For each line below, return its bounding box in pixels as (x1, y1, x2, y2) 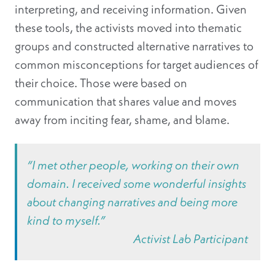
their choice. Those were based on (15, 75, 187, 91)
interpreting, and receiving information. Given (15, 1, 247, 17)
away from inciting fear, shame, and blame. (15, 112, 230, 128)
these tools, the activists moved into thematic (15, 20, 242, 36)
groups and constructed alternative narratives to (15, 38, 254, 54)
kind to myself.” (27, 212, 105, 228)
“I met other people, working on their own (27, 157, 239, 173)
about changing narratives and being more (27, 194, 238, 210)
